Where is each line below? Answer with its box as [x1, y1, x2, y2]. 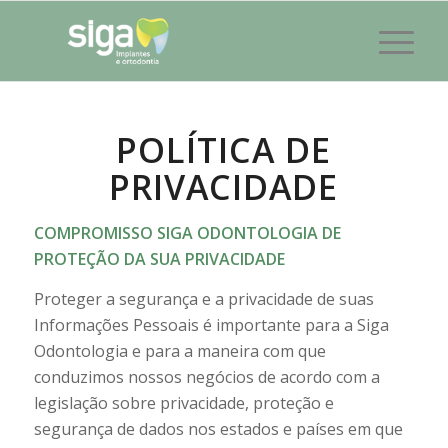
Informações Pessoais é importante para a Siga [33, 313, 389, 336]
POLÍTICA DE [116, 127, 332, 173]
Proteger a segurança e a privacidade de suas [33, 287, 374, 310]
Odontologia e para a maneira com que [33, 339, 326, 362]
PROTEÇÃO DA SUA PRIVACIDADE [33, 248, 285, 270]
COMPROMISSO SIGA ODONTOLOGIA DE [33, 222, 341, 244]
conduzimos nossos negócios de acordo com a [33, 365, 380, 388]
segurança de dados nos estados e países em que [33, 417, 403, 440]
